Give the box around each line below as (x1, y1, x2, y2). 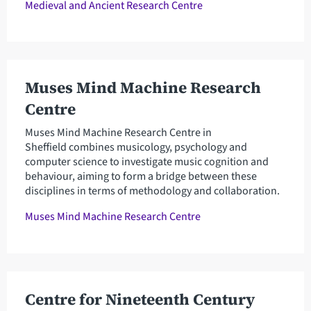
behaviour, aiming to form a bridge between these (24, 169, 257, 185)
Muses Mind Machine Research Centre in (24, 125, 212, 141)
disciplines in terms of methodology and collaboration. (24, 183, 280, 199)
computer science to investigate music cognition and (24, 154, 269, 170)
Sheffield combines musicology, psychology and (24, 140, 247, 155)
